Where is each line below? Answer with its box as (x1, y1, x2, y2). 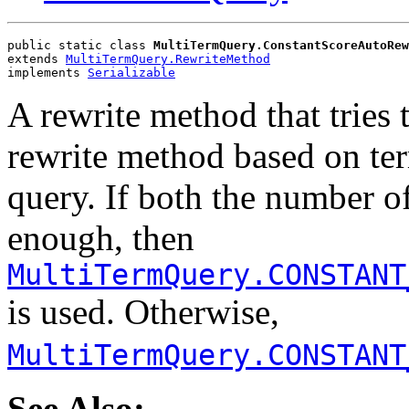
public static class (7, 37, 153, 52)
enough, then (7, 217, 194, 257)
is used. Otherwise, (7, 291, 279, 331)
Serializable (88, 65, 175, 79)
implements (7, 65, 88, 79)
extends (7, 51, 66, 66)
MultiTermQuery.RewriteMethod (66, 51, 270, 66)
